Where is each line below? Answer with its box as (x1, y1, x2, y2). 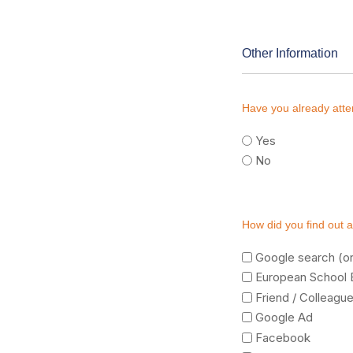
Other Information (242, 46, 338, 61)
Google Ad (255, 310, 313, 325)
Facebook (255, 329, 310, 345)
